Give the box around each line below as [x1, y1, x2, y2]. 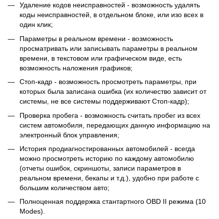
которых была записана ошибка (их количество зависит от [20, 88, 206, 96]
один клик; [20, 21, 53, 29]
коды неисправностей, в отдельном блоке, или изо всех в [20, 11, 203, 19]
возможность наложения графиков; [20, 64, 132, 72]
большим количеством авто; [20, 184, 109, 192]
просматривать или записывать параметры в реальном [20, 44, 197, 52]
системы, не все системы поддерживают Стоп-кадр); [20, 97, 189, 106]
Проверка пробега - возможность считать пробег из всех [20, 111, 200, 119]
